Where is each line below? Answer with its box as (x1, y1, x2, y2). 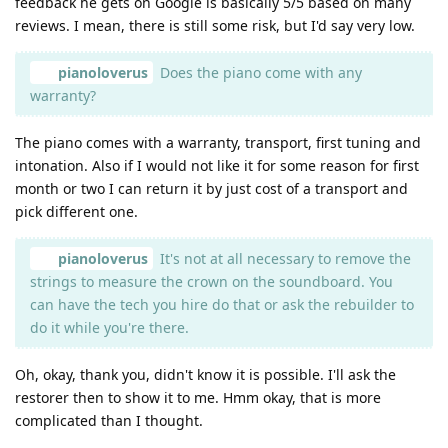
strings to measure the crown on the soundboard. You (30, 271, 393, 291)
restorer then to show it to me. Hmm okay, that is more (15, 387, 381, 407)
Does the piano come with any (155, 62, 362, 82)
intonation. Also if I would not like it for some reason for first (15, 155, 419, 175)
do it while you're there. (30, 317, 189, 337)
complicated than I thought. (15, 410, 203, 430)
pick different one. (15, 201, 138, 221)
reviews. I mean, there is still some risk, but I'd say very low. (15, 15, 415, 35)
